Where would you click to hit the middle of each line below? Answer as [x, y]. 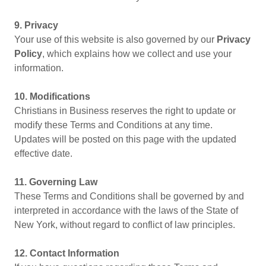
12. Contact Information [67, 253]
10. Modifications [52, 96]
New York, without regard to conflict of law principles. [125, 225]
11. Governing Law [56, 182]
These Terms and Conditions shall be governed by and [129, 196]
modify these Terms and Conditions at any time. [113, 125]
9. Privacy [36, 25]
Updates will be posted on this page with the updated [125, 139]
